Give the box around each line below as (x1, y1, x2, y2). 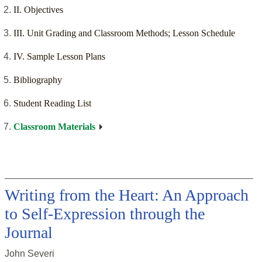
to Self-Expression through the (5, 205, 205, 223)
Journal (5, 223, 53, 242)
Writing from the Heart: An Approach (5, 186, 249, 205)
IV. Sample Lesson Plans (13, 51, 105, 62)
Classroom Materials (13, 122, 95, 132)
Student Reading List (13, 98, 91, 109)
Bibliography (13, 75, 62, 85)
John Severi (5, 249, 54, 259)
